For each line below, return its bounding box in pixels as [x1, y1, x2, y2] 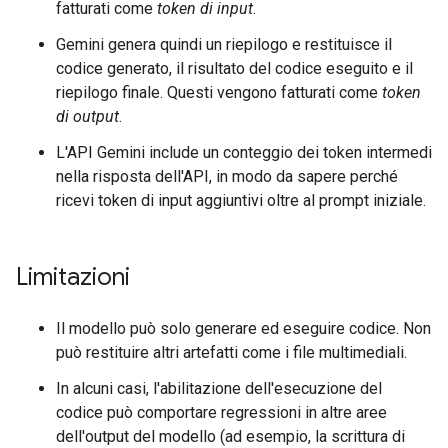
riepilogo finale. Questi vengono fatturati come [56, 83, 382, 103]
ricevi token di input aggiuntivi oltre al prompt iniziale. [56, 191, 426, 211]
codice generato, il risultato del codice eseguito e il [56, 59, 413, 79]
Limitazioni [16, 262, 130, 293]
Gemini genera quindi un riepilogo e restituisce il [56, 35, 392, 55]
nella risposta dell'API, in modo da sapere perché [56, 167, 398, 187]
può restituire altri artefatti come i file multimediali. [56, 343, 407, 363]
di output [56, 107, 119, 127]
